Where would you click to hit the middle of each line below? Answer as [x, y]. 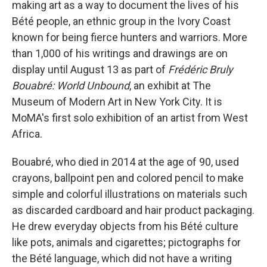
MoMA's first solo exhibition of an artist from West [130, 117]
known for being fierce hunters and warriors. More [130, 37]
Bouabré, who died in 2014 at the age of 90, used [125, 162]
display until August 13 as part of [90, 69]
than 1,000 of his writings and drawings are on [120, 53]
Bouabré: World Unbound [71, 85]
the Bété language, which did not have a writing [122, 258]
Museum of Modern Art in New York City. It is [117, 101]
